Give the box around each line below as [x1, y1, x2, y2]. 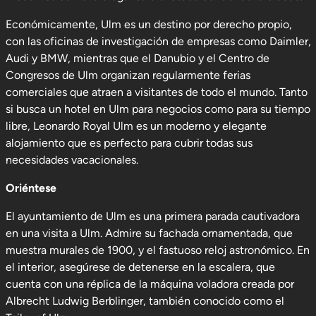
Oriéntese [5, 181, 56, 195]
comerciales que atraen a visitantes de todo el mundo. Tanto [5, 85, 308, 99]
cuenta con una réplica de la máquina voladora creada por [5, 277, 294, 291]
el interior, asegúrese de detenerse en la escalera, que [5, 260, 275, 274]
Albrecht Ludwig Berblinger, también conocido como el [5, 294, 284, 308]
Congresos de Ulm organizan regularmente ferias [5, 68, 250, 82]
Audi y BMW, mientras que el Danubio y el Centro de [5, 51, 269, 65]
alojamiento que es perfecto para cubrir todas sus [5, 136, 253, 150]
